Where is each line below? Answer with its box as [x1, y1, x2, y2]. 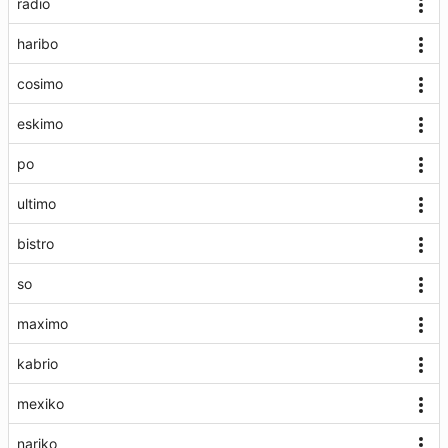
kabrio [17, 355, 58, 372]
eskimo [17, 115, 63, 132]
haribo [17, 35, 58, 52]
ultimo [17, 195, 56, 212]
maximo [17, 315, 68, 332]
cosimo [17, 75, 63, 92]
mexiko [17, 395, 64, 412]
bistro [17, 235, 54, 252]
